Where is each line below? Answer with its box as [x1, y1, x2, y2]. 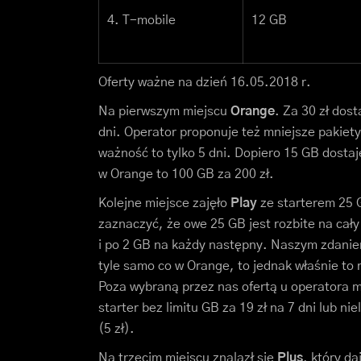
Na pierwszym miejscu [98, 105, 230, 118]
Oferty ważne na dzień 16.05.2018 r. [98, 76, 311, 89]
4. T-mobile [107, 14, 176, 27]
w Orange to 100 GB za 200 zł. [98, 168, 274, 181]
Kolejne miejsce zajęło [98, 197, 230, 210]
